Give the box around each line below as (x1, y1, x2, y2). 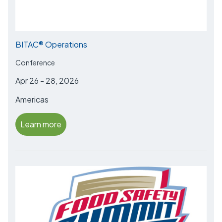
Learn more (20, 118, 61, 129)
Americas (15, 94, 49, 105)
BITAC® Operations (15, 39, 87, 50)
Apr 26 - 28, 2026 (15, 75, 79, 86)
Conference (15, 57, 55, 67)
